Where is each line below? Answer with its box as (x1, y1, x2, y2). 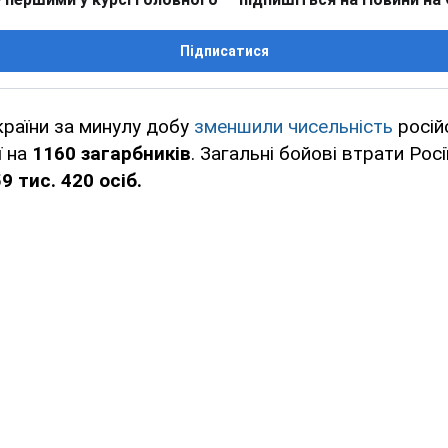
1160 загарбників (32, 142, 191, 166)
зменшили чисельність (194, 115, 393, 139)
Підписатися (179, 43, 269, 60)
